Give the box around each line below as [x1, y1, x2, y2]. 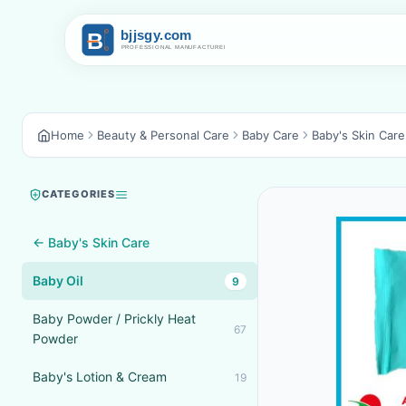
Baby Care [242, 128, 299, 142]
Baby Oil [33, 273, 83, 288]
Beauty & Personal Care [97, 128, 229, 142]
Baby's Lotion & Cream [33, 369, 167, 384]
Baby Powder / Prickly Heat [33, 311, 196, 326]
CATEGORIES [42, 188, 115, 200]
